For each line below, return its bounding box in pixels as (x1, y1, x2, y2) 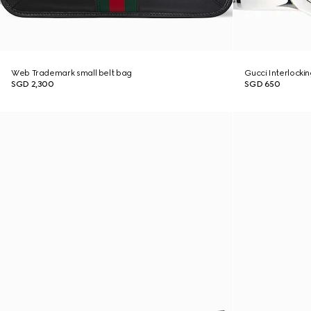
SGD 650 (244, 79, 280, 89)
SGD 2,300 (11, 79, 54, 89)
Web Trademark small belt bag (11, 68, 132, 78)
